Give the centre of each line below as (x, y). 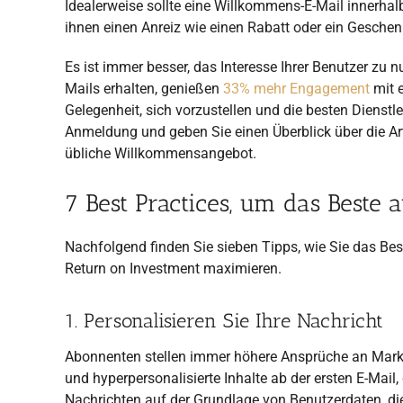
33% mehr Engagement (296, 88)
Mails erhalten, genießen (144, 88)
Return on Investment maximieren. (173, 268)
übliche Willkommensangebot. (161, 153)
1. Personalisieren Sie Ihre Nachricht (224, 320)
